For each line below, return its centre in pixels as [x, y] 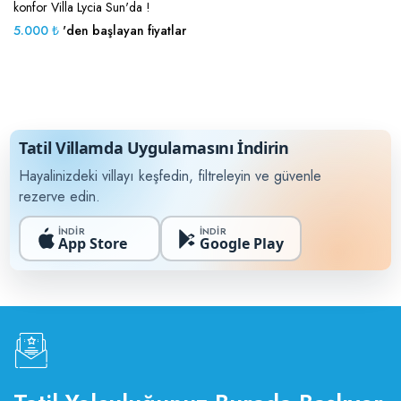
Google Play [241, 243]
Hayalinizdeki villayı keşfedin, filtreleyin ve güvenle [171, 176]
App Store [92, 243]
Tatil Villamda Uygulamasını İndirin [154, 148]
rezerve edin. [60, 197]
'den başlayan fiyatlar [123, 31]
